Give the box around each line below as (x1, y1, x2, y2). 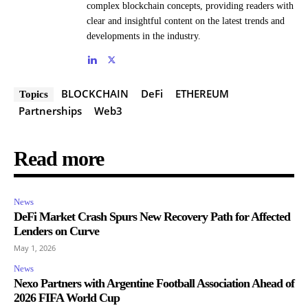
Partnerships (19, 103, 82, 118)
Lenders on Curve (14, 223, 99, 238)
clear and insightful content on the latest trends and (87, 15, 285, 26)
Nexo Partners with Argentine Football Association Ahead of (14, 276, 294, 290)
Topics (19, 88, 48, 100)
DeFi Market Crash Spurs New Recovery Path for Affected (14, 209, 290, 223)
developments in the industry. (87, 30, 201, 41)
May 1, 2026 (14, 242, 56, 253)
